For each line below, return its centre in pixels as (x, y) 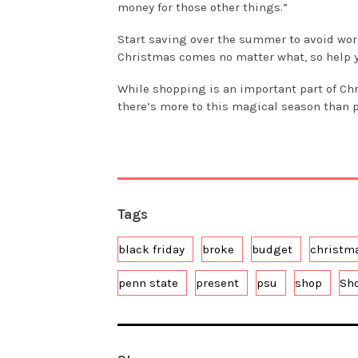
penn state (148, 283)
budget (272, 250)
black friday (151, 250)
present (217, 283)
